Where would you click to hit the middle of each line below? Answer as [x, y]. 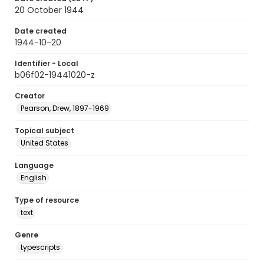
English [34, 178]
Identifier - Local [47, 63]
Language [34, 165]
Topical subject [44, 131]
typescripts [40, 247]
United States [44, 143]
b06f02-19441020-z [55, 75]
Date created [41, 31]
